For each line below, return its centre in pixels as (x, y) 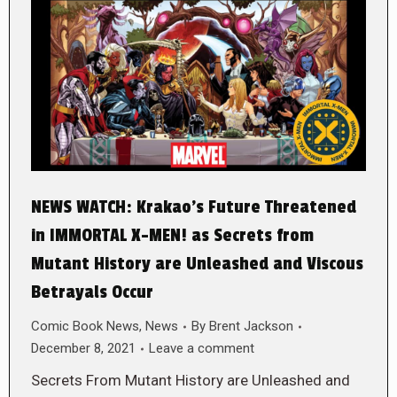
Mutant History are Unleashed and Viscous (197, 265)
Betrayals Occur (92, 293)
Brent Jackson (251, 327)
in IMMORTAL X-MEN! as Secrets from (172, 236)
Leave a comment (202, 349)
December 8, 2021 (83, 349)
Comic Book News (85, 327)
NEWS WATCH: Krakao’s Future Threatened (194, 208)
